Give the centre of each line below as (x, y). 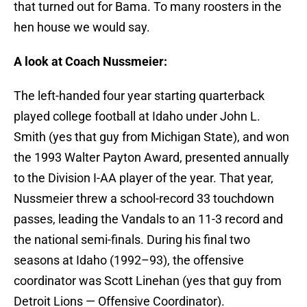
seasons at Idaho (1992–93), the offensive (129, 260)
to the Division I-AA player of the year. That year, (144, 178)
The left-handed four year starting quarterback (139, 96)
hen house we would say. (82, 27)
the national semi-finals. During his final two (132, 240)
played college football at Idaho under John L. (137, 116)
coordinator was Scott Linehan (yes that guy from (148, 281)
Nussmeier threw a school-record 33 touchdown (144, 199)
